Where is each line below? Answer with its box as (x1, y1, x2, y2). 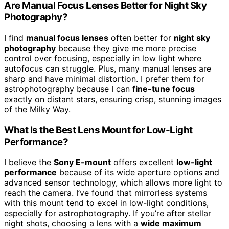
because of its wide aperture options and (57, 167, 219, 178)
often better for (108, 32, 174, 43)
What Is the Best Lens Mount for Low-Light (4, 124, 193, 136)
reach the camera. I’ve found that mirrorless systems (4, 188, 207, 198)
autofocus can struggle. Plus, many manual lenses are (4, 63, 211, 74)
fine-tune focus (132, 83, 195, 94)
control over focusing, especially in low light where (4, 53, 201, 63)
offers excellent (111, 157, 176, 168)
